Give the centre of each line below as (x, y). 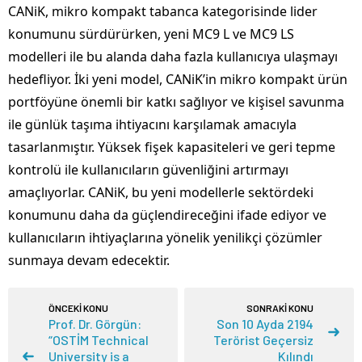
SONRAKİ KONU (280, 307)
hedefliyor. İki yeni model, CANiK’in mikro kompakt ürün (178, 79)
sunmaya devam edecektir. (89, 260)
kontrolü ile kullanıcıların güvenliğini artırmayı (148, 169)
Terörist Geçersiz (263, 339)
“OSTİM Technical (99, 339)
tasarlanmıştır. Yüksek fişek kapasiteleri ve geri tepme (172, 147)
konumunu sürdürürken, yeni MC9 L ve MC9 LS (151, 34)
